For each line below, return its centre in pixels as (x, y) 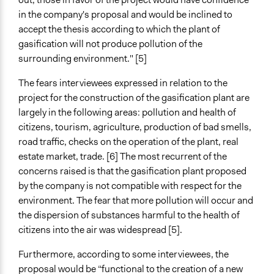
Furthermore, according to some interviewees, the (124, 254)
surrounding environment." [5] (83, 59)
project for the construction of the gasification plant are (134, 98)
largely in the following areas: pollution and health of (127, 113)
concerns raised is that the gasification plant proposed (132, 171)
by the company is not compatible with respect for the (130, 186)
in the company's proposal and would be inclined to (125, 15)
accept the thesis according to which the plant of (119, 29)
